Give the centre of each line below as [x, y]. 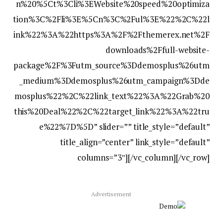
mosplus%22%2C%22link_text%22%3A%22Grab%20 [112, 96]
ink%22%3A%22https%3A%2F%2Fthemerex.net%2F [111, 35]
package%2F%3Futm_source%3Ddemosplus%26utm [111, 65]
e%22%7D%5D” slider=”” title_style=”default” [124, 127]
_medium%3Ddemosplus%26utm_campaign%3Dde [114, 81]
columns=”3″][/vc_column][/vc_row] [143, 158]
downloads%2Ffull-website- [158, 50]
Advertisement [111, 194]
